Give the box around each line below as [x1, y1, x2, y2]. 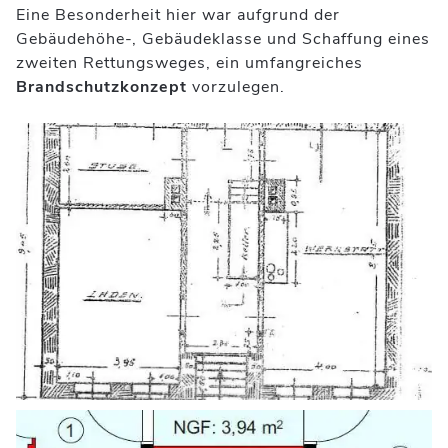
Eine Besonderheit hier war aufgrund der [16, 3, 340, 26]
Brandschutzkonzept [16, 75, 192, 98]
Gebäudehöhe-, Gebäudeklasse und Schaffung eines [16, 27, 430, 50]
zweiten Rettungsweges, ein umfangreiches [16, 51, 363, 74]
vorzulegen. [192, 75, 285, 98]
